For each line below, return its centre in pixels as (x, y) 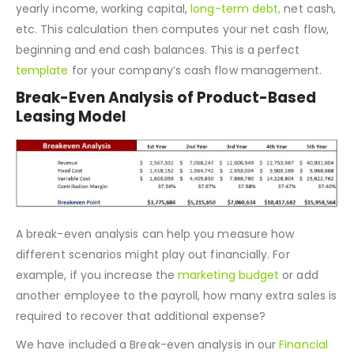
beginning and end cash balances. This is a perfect (158, 89)
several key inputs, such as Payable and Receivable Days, (174, 27)
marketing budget (229, 314)
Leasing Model (71, 156)
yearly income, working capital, (102, 48)
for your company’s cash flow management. (195, 109)
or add (299, 314)
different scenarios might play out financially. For (153, 294)
